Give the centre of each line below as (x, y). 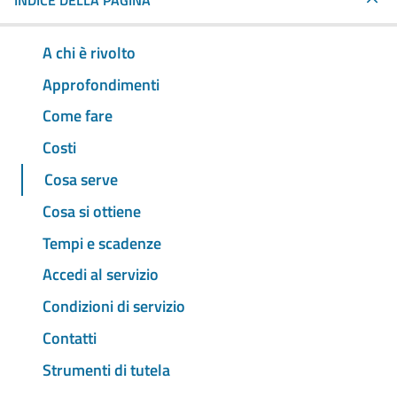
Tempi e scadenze (102, 243)
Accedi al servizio (101, 275)
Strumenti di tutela (106, 370)
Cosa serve (81, 180)
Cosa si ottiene (92, 211)
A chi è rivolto (89, 52)
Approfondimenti (101, 84)
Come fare (78, 116)
